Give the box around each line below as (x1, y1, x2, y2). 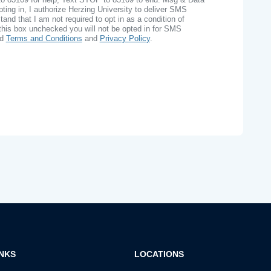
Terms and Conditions (5, 34, 82, 43)
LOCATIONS (134, 249, 184, 259)
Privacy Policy (99, 34, 150, 43)
